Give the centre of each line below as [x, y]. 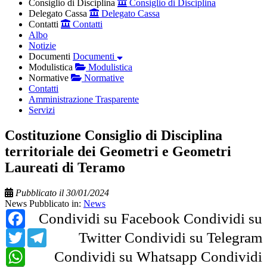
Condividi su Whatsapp [126, 256]
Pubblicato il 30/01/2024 [62, 193]
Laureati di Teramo [65, 167]
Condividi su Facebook [109, 218]
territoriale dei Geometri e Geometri [118, 151]
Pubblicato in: [56, 203]
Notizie [42, 45]
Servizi [42, 110]
